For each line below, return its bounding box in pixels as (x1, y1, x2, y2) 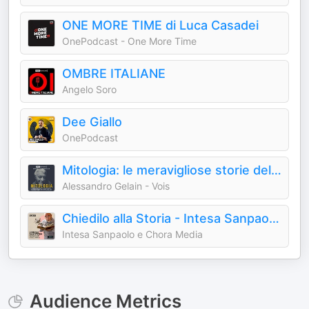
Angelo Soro (62, 83, 117, 95)
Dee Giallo (62, 114, 122, 129)
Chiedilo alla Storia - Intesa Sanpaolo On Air (269, 211, 279, 226)
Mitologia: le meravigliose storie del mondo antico (271, 163, 281, 177)
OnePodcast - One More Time (62, 35, 197, 47)
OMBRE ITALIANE (62, 66, 166, 81)
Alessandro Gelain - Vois (62, 180, 170, 192)
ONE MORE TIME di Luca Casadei (62, 18, 259, 32)
